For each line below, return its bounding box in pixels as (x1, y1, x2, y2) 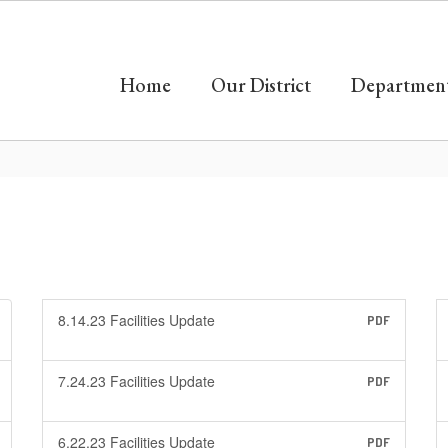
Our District (211, 72, 311, 98)
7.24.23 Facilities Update (57, 371, 215, 391)
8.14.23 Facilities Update (57, 310, 215, 330)
